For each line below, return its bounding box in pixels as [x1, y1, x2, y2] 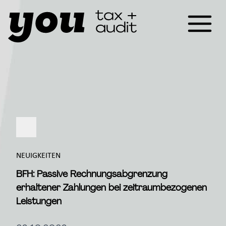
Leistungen [16, 195, 62, 207]
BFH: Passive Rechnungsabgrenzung [16, 168, 167, 180]
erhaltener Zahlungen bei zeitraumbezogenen [16, 182, 207, 194]
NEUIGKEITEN [16, 150, 61, 160]
